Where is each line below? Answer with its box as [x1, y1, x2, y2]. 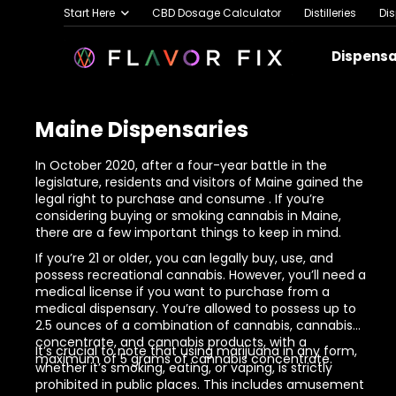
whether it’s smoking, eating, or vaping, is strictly [35, 359, 332, 377]
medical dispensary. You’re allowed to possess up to [35, 300, 356, 317]
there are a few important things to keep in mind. [35, 224, 341, 241]
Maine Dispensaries [35, 115, 248, 144]
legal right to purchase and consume [35, 190, 269, 208]
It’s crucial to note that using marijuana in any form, [35, 342, 357, 360]
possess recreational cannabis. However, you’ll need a [35, 266, 366, 284]
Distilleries [304, 4, 356, 20]
